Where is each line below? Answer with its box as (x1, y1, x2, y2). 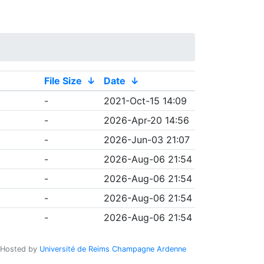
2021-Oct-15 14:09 (103, 95, 187, 107)
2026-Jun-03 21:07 (103, 134, 190, 146)
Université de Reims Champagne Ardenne (39, 245, 186, 253)
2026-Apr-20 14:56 (103, 114, 189, 126)
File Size (44, 75, 82, 87)
